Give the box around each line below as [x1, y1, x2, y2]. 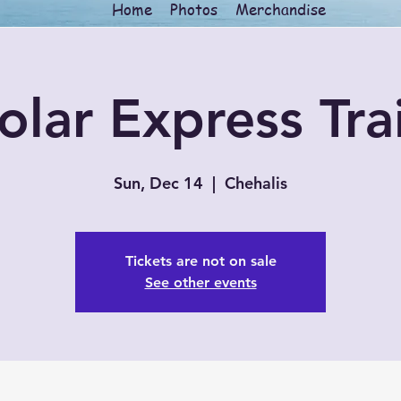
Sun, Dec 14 [114, 172, 203, 193]
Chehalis [225, 172, 287, 193]
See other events [144, 273, 257, 291]
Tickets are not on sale [124, 252, 277, 269]
